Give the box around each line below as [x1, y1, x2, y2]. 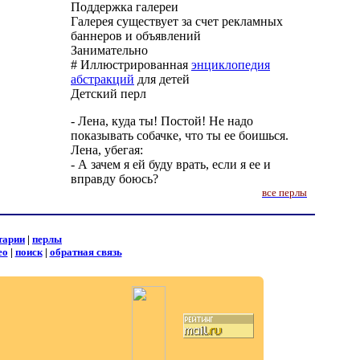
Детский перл [71, 87, 146, 100]
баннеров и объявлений [71, 29, 201, 43]
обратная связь [49, 246, 122, 259]
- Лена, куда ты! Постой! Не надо [71, 114, 253, 128]
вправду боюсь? [71, 172, 158, 186]
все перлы [262, 186, 307, 198]
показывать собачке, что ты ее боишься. [71, 129, 288, 142]
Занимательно [71, 43, 148, 57]
